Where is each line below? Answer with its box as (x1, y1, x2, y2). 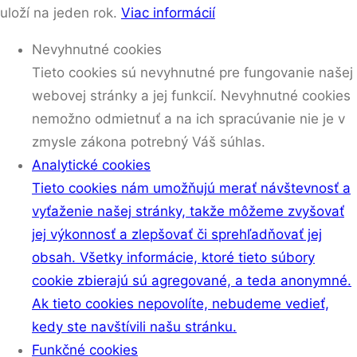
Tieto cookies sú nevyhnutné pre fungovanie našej (32, 65, 353, 80)
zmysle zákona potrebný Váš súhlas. (32, 134, 265, 150)
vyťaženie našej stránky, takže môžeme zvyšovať (32, 203, 344, 219)
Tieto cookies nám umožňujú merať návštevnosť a (32, 180, 351, 196)
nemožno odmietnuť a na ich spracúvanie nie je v (32, 111, 345, 127)
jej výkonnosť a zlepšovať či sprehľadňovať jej (32, 226, 322, 242)
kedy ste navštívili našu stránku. (32, 319, 237, 335)
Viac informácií (121, 5, 215, 21)
